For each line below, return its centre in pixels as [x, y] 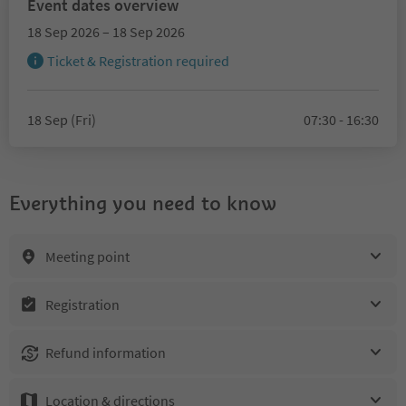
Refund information [106, 352]
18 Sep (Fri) [62, 120]
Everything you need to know [143, 203]
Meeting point [87, 256]
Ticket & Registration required [138, 61]
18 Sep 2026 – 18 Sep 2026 [106, 32]
